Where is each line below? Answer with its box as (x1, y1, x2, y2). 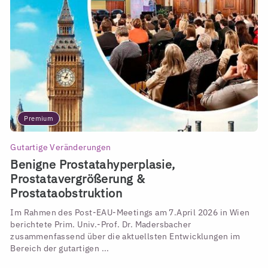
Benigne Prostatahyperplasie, (10, 157, 175, 172)
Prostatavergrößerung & (10, 171, 145, 187)
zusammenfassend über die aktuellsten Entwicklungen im (10, 231, 240, 242)
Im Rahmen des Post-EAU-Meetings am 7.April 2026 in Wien (10, 207, 250, 218)
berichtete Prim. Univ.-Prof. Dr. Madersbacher (10, 219, 191, 230)
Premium (24, 114, 54, 123)
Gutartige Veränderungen (10, 141, 111, 153)
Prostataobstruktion (10, 185, 123, 201)
